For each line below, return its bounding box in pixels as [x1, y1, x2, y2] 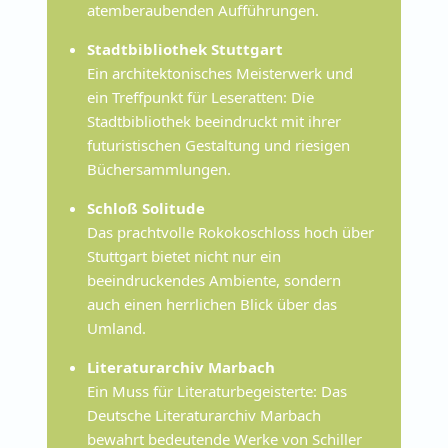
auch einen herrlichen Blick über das [87, 294, 338, 315]
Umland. [87, 318, 147, 339]
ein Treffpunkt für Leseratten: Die [87, 87, 315, 108]
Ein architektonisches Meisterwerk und [87, 63, 354, 84]
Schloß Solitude [87, 198, 206, 219]
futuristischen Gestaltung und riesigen [87, 135, 351, 156]
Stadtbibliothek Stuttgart [87, 39, 284, 60]
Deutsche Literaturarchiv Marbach [87, 405, 322, 426]
